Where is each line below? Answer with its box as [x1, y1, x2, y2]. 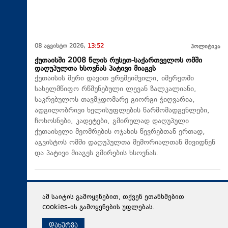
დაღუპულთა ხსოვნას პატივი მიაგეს [35, 63, 156, 74]
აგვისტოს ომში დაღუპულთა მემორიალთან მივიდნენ [35, 137, 215, 148]
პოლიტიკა [191, 42, 220, 51]
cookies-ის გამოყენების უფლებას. [42, 203, 155, 213]
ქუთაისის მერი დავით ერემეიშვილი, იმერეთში [35, 73, 194, 84]
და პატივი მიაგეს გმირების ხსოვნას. [35, 148, 159, 159]
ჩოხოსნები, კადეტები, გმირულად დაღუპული [35, 116, 189, 127]
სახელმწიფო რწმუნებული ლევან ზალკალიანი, [35, 83, 196, 95]
